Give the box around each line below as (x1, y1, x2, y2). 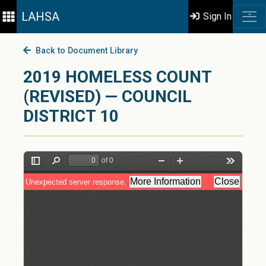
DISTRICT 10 (23, 106, 119, 126)
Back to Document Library (30, 46, 138, 56)
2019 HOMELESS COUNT (23, 67, 211, 87)
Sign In (201, 11, 232, 22)
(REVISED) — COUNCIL (23, 87, 192, 106)
